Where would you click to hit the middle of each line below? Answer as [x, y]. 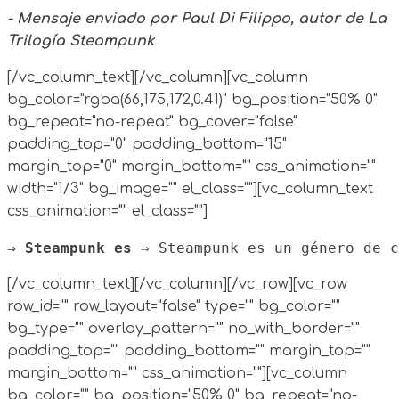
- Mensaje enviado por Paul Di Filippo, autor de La [197, 18]
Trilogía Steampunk [81, 41]
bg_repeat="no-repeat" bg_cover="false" [152, 122]
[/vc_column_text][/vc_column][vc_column [158, 77]
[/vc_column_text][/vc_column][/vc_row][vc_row [177, 284]
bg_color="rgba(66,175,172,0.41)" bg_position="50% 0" [192, 99]
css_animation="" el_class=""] [107, 211]
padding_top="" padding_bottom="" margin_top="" [189, 350]
